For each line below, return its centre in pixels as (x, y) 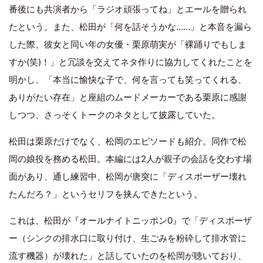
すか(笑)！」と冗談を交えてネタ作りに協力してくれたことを (131, 62)
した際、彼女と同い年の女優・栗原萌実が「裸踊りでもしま (128, 44)
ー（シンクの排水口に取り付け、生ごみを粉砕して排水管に (128, 238)
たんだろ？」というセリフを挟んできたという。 (106, 194)
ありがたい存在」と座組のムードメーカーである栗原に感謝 (128, 97)
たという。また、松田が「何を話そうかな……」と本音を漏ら (130, 27)
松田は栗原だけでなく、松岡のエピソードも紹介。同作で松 (128, 141)
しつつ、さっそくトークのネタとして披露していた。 (114, 115)
